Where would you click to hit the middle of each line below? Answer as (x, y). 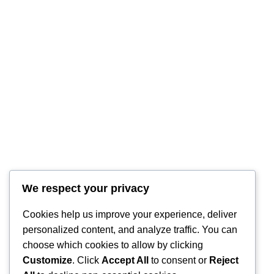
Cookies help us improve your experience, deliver (130, 215)
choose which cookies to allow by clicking (113, 245)
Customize (47, 261)
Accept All (125, 261)
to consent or (179, 261)
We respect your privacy (86, 189)
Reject (224, 261)
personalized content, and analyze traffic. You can (130, 230)
